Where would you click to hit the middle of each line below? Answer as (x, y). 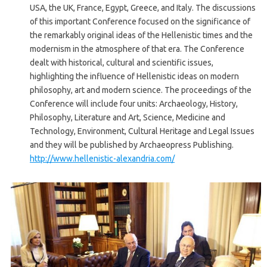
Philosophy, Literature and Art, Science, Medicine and (128, 118)
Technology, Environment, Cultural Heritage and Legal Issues (142, 131)
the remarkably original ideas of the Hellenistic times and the (141, 35)
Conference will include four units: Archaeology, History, (134, 104)
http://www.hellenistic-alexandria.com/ (102, 159)
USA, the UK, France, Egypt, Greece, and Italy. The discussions (143, 8)
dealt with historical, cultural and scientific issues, (122, 63)
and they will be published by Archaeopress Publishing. (132, 145)
